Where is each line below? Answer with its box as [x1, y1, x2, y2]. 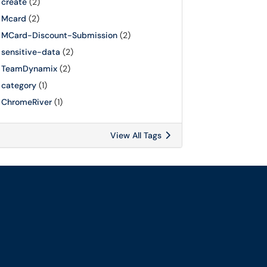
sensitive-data [1, 46, 60, 57]
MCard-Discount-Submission [1, 30, 117, 41]
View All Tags [110, 130, 164, 141]
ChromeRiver [1, 97, 52, 107]
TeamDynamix [1, 63, 57, 74]
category [1, 80, 36, 91]
